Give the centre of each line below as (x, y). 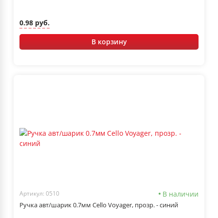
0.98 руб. (35, 23)
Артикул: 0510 (39, 194)
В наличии (181, 194)
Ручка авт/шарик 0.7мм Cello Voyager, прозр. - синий (99, 205)
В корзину (109, 41)
